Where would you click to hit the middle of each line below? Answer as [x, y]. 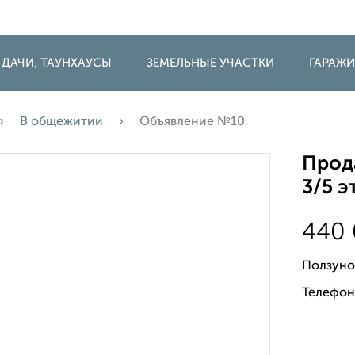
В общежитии [61, 122]
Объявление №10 [192, 122]
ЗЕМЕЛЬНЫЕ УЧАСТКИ [210, 63]
